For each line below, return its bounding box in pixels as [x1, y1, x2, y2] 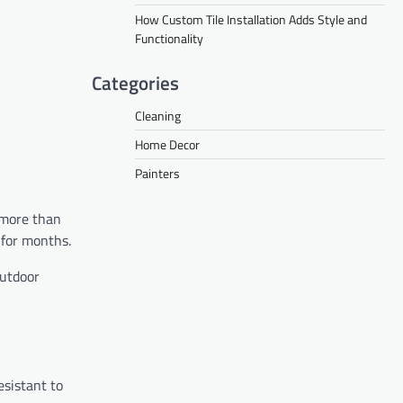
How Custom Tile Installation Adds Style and [135, 9, 367, 29]
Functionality [135, 28, 203, 48]
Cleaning [135, 105, 181, 125]
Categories [92, 67, 179, 97]
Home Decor [135, 134, 200, 154]
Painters [135, 163, 180, 183]
